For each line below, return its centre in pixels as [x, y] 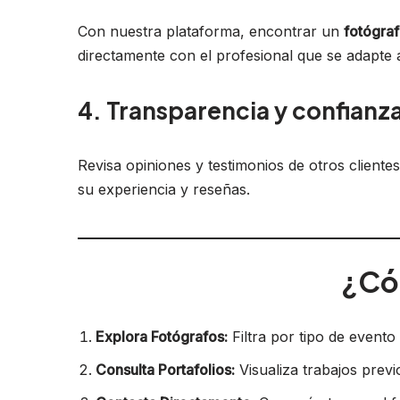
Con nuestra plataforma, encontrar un [211, 31]
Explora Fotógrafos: [162, 336]
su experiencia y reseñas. [164, 189]
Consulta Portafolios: [165, 369]
